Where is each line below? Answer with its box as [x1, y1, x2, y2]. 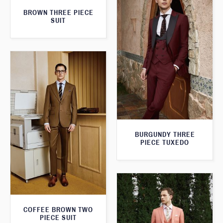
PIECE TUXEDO [140, 138, 189, 146]
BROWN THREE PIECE [23, 9, 94, 17]
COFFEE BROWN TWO [23, 206, 93, 214]
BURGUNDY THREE [134, 130, 195, 138]
